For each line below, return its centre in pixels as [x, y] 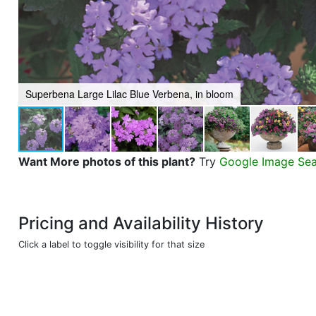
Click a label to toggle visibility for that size [111, 244]
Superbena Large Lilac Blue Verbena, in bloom [129, 94]
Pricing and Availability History [141, 223]
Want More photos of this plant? [107, 162]
